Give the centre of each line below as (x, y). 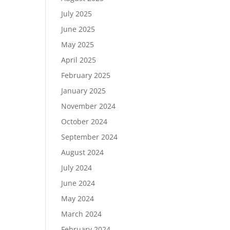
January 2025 (84, 91)
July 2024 (77, 168)
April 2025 (79, 60)
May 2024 (78, 198)
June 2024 (78, 183)
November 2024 (89, 106)
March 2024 (82, 214)
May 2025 (78, 44)
